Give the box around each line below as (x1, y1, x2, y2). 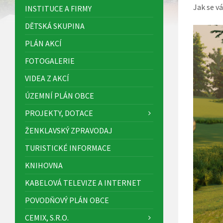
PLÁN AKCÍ (25, 38, 62, 48)
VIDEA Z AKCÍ (25, 73, 69, 83)
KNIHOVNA (25, 160, 63, 170)
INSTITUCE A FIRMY (25, 3, 92, 13)
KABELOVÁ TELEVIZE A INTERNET (25, 177, 141, 188)
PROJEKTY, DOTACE (25, 108, 93, 118)
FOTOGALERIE (25, 55, 75, 66)
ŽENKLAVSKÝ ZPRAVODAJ (25, 125, 112, 135)
